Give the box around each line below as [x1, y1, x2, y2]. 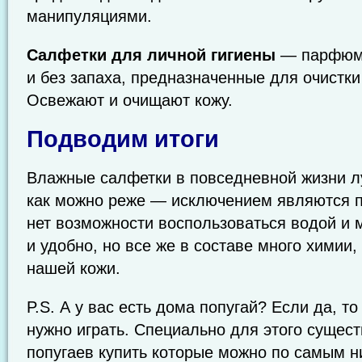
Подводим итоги [27, 126, 219, 152]
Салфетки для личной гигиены [27, 46, 276, 64]
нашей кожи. [27, 259, 120, 277]
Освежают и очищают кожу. [27, 91, 233, 109]
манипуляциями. [27, 7, 152, 25]
